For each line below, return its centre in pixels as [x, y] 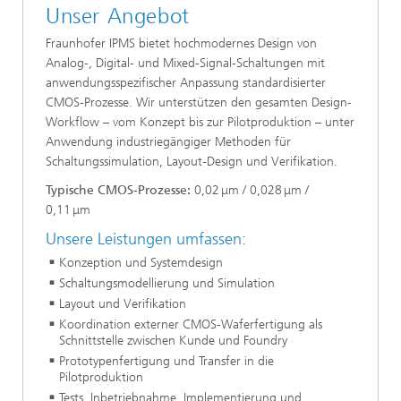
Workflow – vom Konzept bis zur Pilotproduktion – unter [200, 123]
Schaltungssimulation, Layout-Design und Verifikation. [192, 162]
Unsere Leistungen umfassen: [146, 239]
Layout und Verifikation [123, 303]
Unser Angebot [118, 17]
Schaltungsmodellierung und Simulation [167, 283]
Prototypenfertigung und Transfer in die [166, 361]
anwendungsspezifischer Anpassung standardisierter [186, 83]
